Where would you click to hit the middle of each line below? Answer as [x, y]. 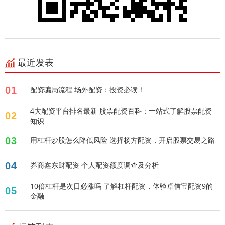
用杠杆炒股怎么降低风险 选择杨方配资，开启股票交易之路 [123, 140]
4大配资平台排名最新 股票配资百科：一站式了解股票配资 [121, 111]
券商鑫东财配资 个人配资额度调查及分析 [94, 165]
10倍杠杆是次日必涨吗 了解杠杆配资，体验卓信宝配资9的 [122, 186]
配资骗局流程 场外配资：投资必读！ [87, 90]
